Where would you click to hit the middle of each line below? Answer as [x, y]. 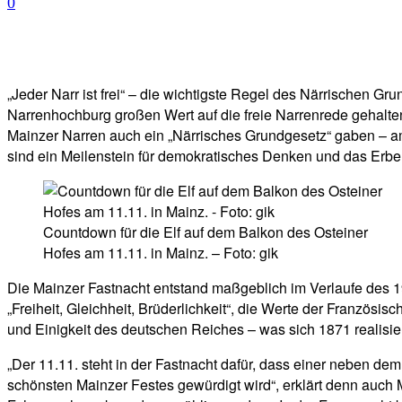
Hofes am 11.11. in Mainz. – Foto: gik [161, 253]
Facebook [72, 48]
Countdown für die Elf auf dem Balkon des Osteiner [205, 232]
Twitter [176, 48]
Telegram [278, 48]
